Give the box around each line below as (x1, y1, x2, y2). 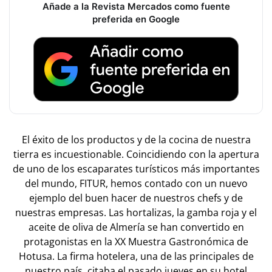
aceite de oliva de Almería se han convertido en (28, 220, 244, 234)
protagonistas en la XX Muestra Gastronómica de (24, 235, 248, 249)
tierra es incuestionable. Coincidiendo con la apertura (13, 148, 259, 161)
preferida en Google (92, 13, 180, 25)
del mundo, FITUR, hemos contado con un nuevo (24, 177, 248, 191)
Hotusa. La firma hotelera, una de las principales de (18, 250, 254, 263)
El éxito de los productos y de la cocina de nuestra (21, 133, 251, 147)
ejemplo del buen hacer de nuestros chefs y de (29, 191, 243, 205)
